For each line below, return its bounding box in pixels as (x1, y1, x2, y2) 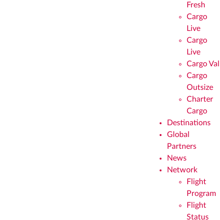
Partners (167, 142, 196, 150)
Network (167, 166, 197, 174)
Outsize (187, 83, 213, 91)
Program (187, 190, 216, 197)
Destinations (167, 119, 211, 127)
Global (167, 131, 190, 138)
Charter (187, 95, 213, 103)
